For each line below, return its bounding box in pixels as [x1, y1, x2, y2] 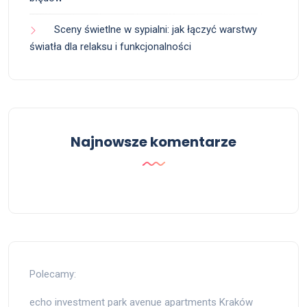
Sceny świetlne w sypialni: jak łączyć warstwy [54, 23, 257, 36]
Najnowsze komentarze [71, 132, 236, 152]
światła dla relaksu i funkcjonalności [29, 40, 191, 53]
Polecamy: [29, 268, 76, 281]
